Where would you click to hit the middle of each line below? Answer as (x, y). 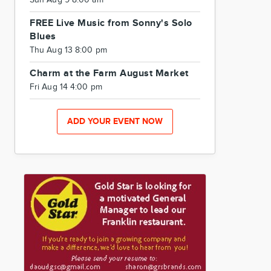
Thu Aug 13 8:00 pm (68, 50)
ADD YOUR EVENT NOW (115, 121)
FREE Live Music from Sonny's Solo (111, 23)
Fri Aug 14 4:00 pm (66, 87)
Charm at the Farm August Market (109, 73)
